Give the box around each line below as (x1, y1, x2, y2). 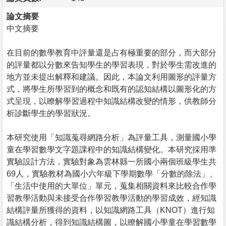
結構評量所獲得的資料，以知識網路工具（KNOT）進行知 (7, 205, 215, 214)
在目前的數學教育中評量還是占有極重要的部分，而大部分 (7, 48, 216, 57)
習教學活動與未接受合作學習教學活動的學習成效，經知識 (7, 193, 216, 202)
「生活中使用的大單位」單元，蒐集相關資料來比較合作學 (7, 181, 216, 190)
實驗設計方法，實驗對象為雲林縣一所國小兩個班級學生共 (7, 157, 216, 166)
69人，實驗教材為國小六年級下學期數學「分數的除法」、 (7, 169, 217, 178)
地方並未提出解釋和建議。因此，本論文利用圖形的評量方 (7, 72, 216, 81)
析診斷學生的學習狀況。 (7, 108, 95, 118)
